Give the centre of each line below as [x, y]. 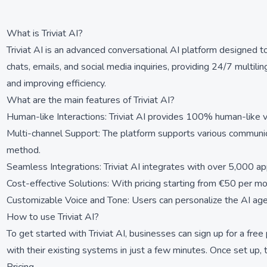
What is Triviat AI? [45, 33]
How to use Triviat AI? [53, 217]
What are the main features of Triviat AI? [91, 100]
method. [24, 150]
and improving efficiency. [56, 83]
